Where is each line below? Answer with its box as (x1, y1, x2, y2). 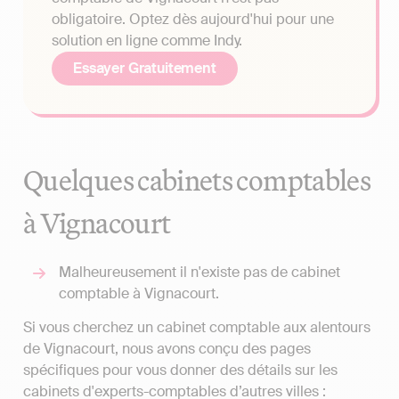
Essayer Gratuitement (73, 59, 216, 77)
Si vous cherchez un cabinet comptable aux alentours (23, 318, 370, 338)
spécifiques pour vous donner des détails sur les (23, 361, 338, 380)
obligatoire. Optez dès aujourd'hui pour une (52, 10, 334, 28)
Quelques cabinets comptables (23, 162, 371, 198)
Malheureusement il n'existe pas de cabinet (59, 263, 340, 281)
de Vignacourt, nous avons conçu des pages (23, 339, 311, 359)
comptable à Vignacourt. (59, 284, 219, 303)
